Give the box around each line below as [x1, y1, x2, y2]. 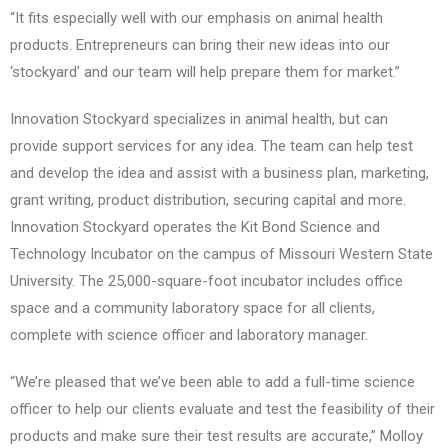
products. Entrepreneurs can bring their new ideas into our [10, 36, 390, 55]
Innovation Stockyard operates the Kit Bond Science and [10, 218, 380, 237]
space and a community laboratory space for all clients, [10, 299, 375, 318]
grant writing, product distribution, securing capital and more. [10, 191, 406, 210]
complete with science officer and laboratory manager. [10, 326, 368, 345]
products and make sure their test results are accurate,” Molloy [10, 427, 423, 446]
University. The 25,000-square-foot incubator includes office [10, 272, 403, 291]
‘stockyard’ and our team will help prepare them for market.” [10, 63, 400, 82]
